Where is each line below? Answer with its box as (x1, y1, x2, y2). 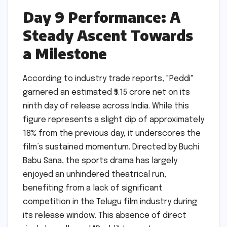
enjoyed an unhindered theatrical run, (23, 170, 166, 179)
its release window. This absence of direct (23, 211, 186, 220)
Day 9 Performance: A (23, 8, 180, 26)
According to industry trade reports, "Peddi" (23, 74, 194, 83)
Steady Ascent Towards (23, 26, 193, 45)
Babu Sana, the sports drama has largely (23, 156, 177, 165)
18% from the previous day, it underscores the (23, 129, 201, 138)
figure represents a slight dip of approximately (23, 115, 204, 124)
